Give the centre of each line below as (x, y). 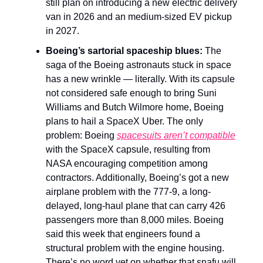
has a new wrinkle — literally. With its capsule (140, 79)
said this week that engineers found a (123, 234)
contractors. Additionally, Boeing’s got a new (137, 177)
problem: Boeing (81, 135)
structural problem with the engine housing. (135, 248)
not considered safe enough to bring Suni (131, 93)
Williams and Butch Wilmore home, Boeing (135, 107)
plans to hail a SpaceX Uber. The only (124, 121)
